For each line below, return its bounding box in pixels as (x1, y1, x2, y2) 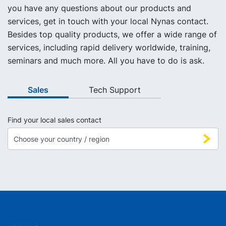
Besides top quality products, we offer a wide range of (8, 29, 217, 40)
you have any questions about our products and (8, 3, 191, 14)
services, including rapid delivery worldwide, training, (8, 42, 210, 53)
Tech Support (89, 85, 141, 95)
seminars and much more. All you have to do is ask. (8, 55, 204, 66)
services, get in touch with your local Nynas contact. (8, 16, 208, 27)
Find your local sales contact (8, 116, 101, 125)
